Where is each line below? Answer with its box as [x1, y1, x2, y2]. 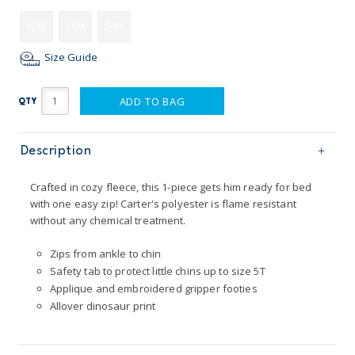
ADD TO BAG [119, 94, 185, 109]
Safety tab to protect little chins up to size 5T [49, 263, 265, 278]
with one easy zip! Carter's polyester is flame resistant [29, 196, 296, 211]
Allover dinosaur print [49, 298, 156, 313]
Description [20, 143, 92, 158]
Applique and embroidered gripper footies [49, 281, 258, 296]
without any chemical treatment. [29, 212, 186, 227]
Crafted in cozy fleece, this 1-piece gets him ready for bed [29, 179, 312, 194]
